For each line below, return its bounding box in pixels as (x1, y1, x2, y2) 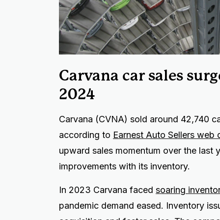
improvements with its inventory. (59, 161, 192, 171)
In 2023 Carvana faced (59, 184, 156, 195)
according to (59, 129, 113, 140)
